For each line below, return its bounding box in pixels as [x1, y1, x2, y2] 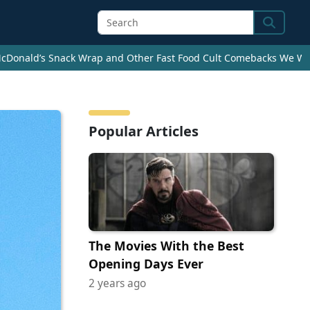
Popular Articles [89, 122, 199, 141]
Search [262, 22, 302, 39]
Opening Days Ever [89, 255, 203, 272]
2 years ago [89, 275, 146, 291]
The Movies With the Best [89, 237, 244, 254]
